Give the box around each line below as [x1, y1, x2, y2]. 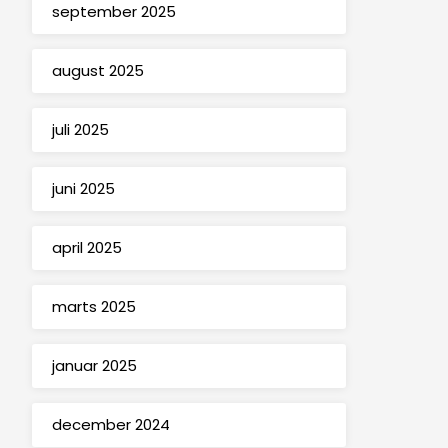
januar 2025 [51, 355, 137, 377]
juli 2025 [51, 119, 109, 141]
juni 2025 [51, 178, 115, 200]
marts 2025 [51, 296, 136, 318]
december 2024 [51, 414, 170, 436]
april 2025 [51, 237, 122, 259]
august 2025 [51, 60, 144, 82]
